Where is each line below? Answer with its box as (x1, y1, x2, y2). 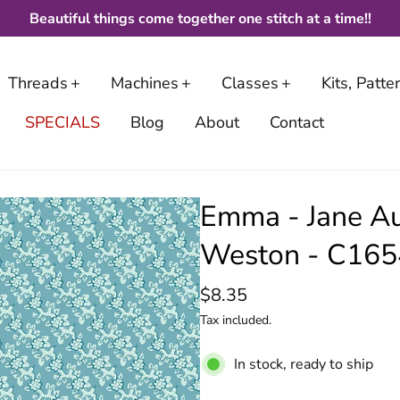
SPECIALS (25, 112, 100, 133)
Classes (221, 72, 279, 94)
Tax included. (200, 312, 271, 329)
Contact (270, 112, 324, 133)
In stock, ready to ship (234, 354, 373, 374)
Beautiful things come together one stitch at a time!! (29, 9, 371, 29)
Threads (8, 72, 68, 94)
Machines (111, 72, 179, 94)
